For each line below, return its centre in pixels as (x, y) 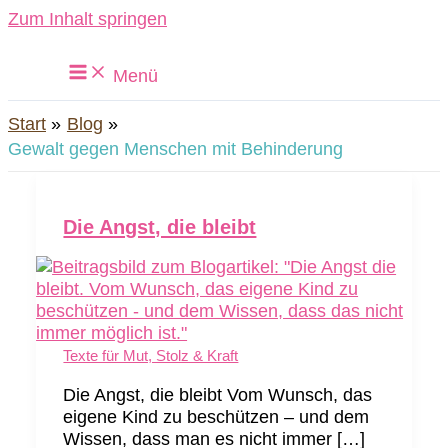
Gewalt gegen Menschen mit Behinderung (175, 148)
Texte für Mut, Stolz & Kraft (151, 355)
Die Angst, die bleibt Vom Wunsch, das (218, 394)
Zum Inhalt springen (87, 18)
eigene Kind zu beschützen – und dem (216, 416)
